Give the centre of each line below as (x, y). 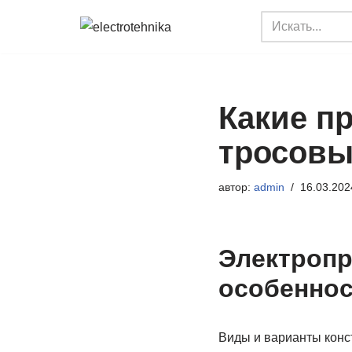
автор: (236, 187)
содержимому (52, 86)
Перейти (37, 44)
